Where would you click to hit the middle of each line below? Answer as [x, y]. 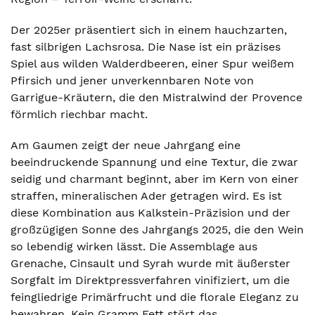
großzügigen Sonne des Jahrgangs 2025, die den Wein [157, 230]
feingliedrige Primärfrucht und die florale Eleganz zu [155, 297]
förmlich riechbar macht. [79, 114]
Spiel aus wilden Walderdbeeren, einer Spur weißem [152, 64]
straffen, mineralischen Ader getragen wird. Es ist [146, 196]
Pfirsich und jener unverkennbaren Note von [132, 81]
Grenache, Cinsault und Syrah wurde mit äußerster [150, 263]
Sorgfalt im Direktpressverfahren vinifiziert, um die [150, 280]
